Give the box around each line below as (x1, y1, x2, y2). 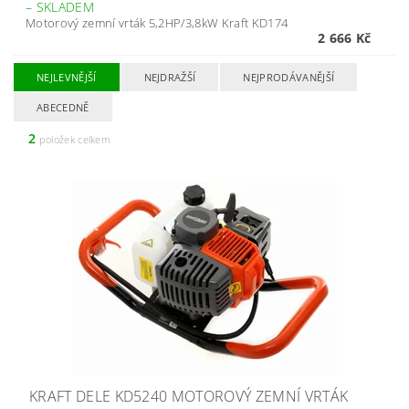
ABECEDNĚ (37, 100, 89, 114)
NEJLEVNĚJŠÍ (37, 70, 97, 84)
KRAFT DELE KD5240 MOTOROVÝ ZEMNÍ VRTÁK (29, 386, 349, 406)
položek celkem (36, 132, 111, 146)
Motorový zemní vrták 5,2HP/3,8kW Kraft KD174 (26, 15, 291, 31)
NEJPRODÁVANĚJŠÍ (243, 70, 335, 84)
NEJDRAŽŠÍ (143, 70, 196, 84)
